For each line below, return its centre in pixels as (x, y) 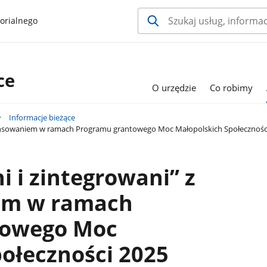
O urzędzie (174, 87)
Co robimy (232, 87)
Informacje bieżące (42, 118)
